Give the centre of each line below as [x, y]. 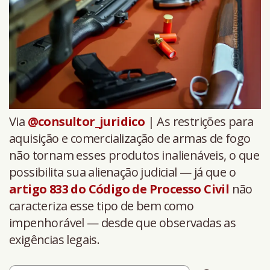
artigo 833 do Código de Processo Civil [119, 189]
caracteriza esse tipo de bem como [102, 206]
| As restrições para [199, 122]
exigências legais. [55, 240]
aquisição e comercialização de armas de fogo [130, 139]
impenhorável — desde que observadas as [123, 223]
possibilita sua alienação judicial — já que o [122, 172]
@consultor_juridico [86, 122]
